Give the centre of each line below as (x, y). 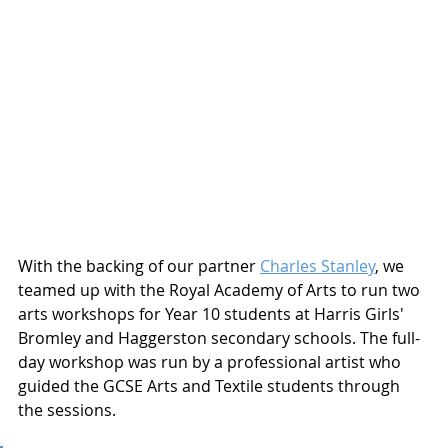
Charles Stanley (317, 266)
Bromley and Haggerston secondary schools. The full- (219, 338)
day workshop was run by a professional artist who (211, 362)
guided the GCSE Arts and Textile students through (211, 386)
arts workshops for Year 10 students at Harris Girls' (213, 314)
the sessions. (69, 410)
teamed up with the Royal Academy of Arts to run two (221, 290)
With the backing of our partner (139, 266)
